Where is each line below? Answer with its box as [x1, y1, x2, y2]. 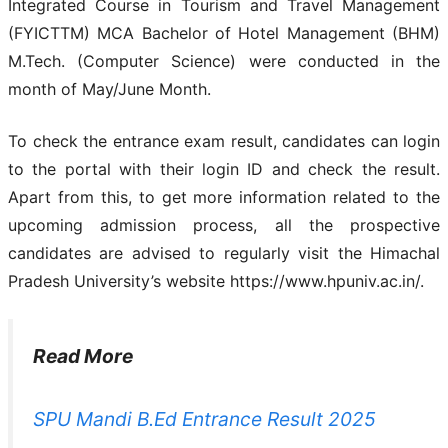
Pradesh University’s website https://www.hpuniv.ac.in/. [8, 270, 424, 291]
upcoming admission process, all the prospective [8, 214, 440, 235]
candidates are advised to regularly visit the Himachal [8, 242, 440, 263]
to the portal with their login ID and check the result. [8, 158, 440, 179]
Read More [33, 343, 133, 368]
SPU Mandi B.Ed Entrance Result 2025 [33, 406, 376, 431]
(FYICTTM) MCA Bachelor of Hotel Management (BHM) [8, 22, 440, 43]
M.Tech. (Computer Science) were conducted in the [8, 50, 440, 71]
